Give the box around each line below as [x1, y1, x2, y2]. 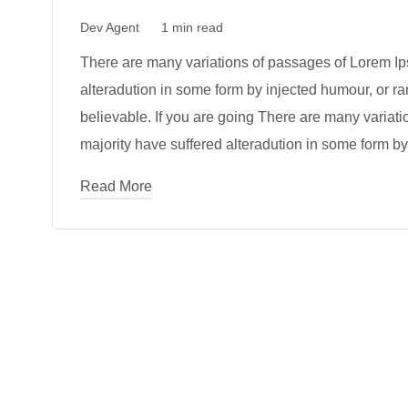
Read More [80, 178, 152, 195]
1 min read [161, 20, 223, 36]
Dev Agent [80, 20, 139, 36]
